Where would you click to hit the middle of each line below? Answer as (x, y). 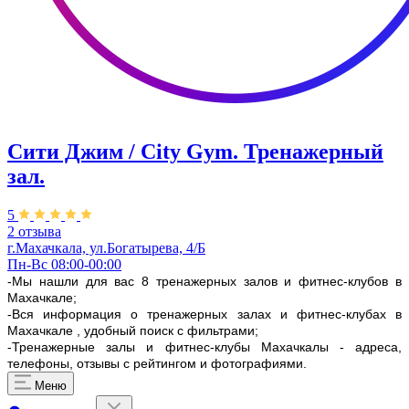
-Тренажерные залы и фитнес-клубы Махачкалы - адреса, (204, 347)
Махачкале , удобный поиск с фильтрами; (133, 331)
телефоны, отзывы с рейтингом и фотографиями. (157, 364)
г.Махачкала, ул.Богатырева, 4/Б (106, 248)
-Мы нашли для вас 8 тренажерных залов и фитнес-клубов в (204, 282)
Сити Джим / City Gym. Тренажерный (195, 152)
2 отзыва (34, 232)
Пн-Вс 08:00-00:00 (64, 265)
